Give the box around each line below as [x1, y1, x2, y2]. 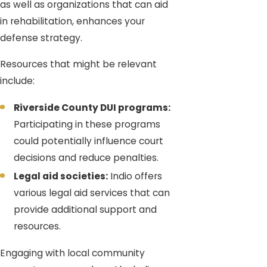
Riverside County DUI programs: [14, 101, 171, 114]
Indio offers [108, 170, 163, 183]
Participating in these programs [14, 117, 161, 131]
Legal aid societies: [14, 170, 108, 183]
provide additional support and [14, 203, 157, 216]
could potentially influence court [14, 134, 164, 147]
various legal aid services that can [14, 187, 170, 200]
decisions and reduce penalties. [14, 151, 159, 164]
